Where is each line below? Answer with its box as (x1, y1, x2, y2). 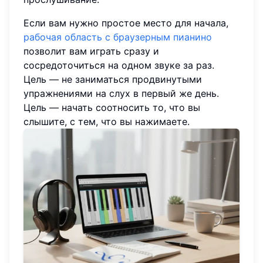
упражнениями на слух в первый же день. (23, 87, 219, 99)
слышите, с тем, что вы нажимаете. (23, 115, 190, 127)
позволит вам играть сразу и (23, 45, 159, 57)
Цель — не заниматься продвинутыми (23, 73, 202, 85)
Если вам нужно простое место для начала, (23, 16, 228, 29)
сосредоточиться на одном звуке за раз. (23, 59, 214, 71)
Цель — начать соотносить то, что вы (23, 101, 200, 113)
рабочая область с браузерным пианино (23, 31, 212, 43)
